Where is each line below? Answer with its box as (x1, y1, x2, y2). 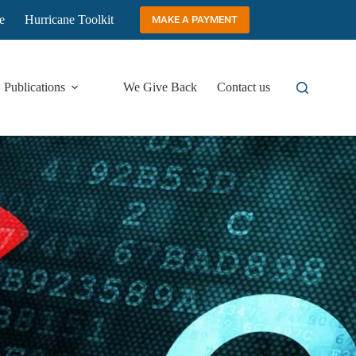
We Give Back (123, 80, 198, 94)
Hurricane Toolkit (25, 13, 114, 26)
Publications (4, 80, 66, 94)
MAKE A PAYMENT (151, 14, 238, 25)
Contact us (217, 80, 271, 94)
